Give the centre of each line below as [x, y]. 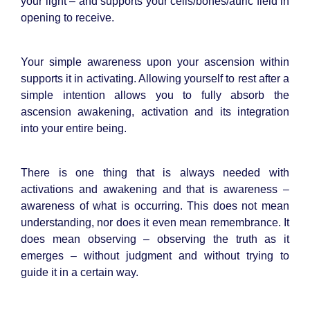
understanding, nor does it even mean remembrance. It [155, 222]
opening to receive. [67, 17]
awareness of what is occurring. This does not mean [155, 206]
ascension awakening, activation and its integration [155, 111]
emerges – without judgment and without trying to [155, 255]
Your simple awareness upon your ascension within [155, 62]
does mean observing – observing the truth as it [155, 239]
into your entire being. [74, 128]
